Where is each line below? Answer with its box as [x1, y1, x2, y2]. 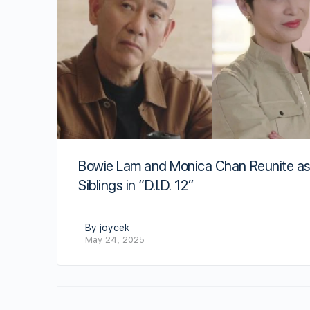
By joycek [85, 221, 129, 233]
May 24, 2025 [85, 234, 145, 245]
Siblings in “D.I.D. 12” [78, 176, 194, 194]
